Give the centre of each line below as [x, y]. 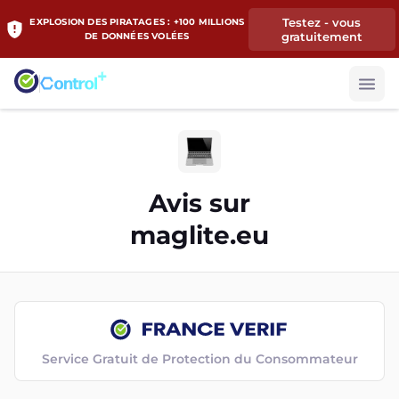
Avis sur [199, 203]
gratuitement [322, 36]
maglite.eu [199, 235]
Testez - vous [322, 22]
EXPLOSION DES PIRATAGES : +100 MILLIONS [137, 21]
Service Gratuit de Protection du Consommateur [199, 359]
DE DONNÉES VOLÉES [137, 36]
